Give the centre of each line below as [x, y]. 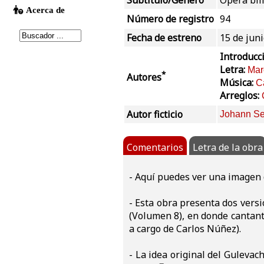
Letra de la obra [228, 148]
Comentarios [155, 148]
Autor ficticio [155, 115]
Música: [238, 83]
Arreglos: [241, 96]
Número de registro [170, 19]
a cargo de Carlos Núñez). [185, 229]
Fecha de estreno [164, 38]
